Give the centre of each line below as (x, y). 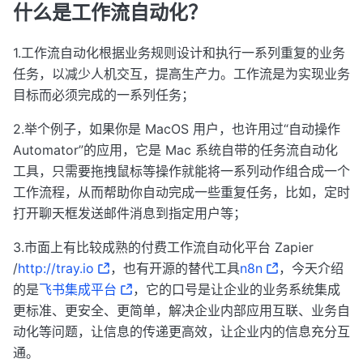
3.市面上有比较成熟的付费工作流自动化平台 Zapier (163, 247)
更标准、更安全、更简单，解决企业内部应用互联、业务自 (181, 310)
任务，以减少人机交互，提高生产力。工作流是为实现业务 (181, 73)
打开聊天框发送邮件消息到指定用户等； (130, 213)
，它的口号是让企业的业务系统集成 (237, 289)
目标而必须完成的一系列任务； (104, 94)
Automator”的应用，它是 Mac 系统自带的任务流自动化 (175, 149)
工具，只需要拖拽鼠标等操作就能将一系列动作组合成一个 (181, 171)
